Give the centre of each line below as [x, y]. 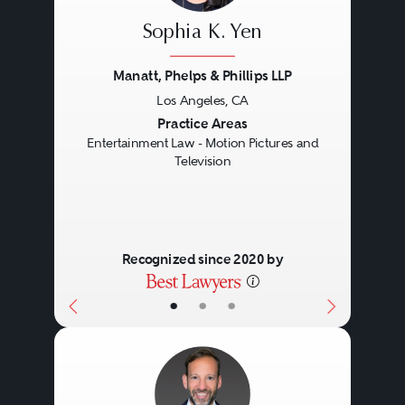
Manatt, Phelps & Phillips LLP [202, 76]
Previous [107, 126]
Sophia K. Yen [202, 33]
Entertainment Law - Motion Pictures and [202, 143]
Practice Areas [202, 124]
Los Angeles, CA [202, 101]
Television [202, 161]
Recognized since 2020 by [202, 259]
